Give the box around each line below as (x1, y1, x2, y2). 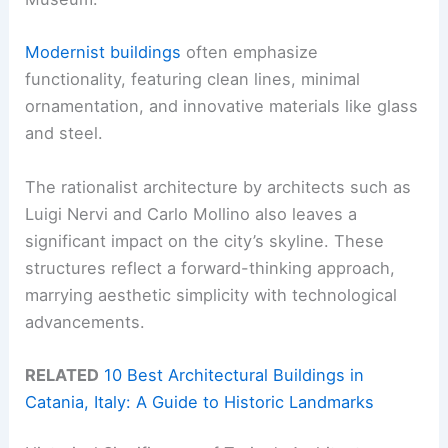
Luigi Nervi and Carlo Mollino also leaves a (25, 203, 358, 224)
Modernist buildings (25, 42, 182, 63)
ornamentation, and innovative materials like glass (25, 96, 419, 117)
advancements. (25, 311, 146, 332)
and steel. (25, 123, 104, 144)
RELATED (25, 364, 100, 385)
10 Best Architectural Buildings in (104, 364, 365, 385)
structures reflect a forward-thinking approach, (25, 257, 396, 278)
